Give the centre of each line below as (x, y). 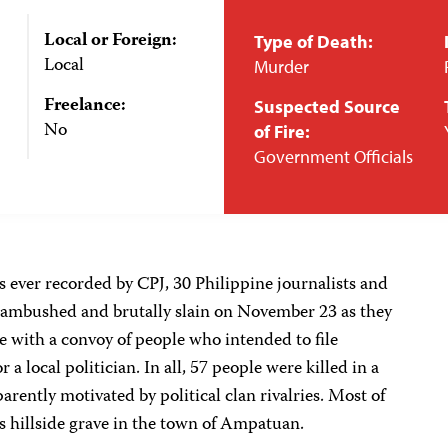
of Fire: (282, 131)
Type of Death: (313, 41)
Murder (281, 66)
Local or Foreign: (110, 41)
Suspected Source (327, 106)
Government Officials (333, 156)
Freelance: (84, 106)
